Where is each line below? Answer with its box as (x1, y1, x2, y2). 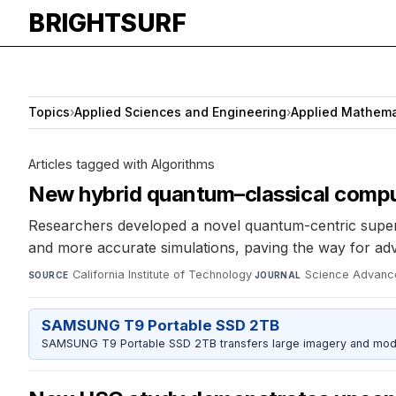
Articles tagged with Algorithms (28, 156, 215, 171)
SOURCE (28, 269, 69, 280)
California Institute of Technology (72, 267, 252, 281)
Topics (28, 104, 70, 120)
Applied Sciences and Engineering (74, 104, 286, 120)
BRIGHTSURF (28, 8, 186, 38)
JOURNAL (254, 269, 301, 280)
